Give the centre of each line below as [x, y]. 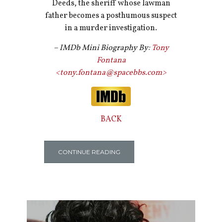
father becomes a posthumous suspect [111, 16]
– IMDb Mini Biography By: [102, 48]
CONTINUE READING [89, 152]
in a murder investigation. [111, 28]
